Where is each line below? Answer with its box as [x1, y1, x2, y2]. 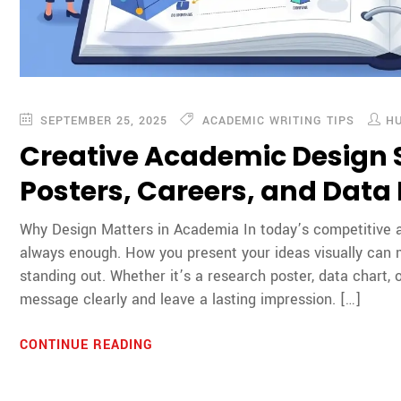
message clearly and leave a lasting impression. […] [20, 288, 362, 310]
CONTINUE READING [20, 335, 158, 354]
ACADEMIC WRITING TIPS [202, 112, 355, 129]
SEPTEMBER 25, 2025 [36, 112, 168, 129]
